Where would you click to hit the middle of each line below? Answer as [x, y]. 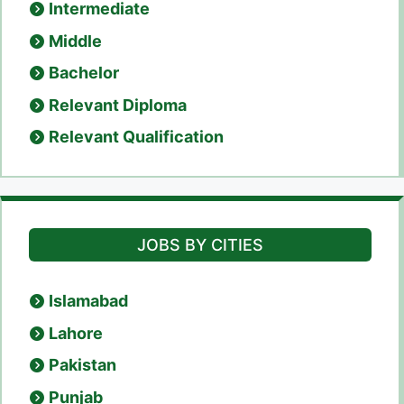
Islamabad [88, 301]
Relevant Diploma [118, 105]
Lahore [76, 333]
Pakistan [83, 365]
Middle [75, 41]
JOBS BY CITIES [200, 245]
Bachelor [84, 73]
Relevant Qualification [136, 137]
